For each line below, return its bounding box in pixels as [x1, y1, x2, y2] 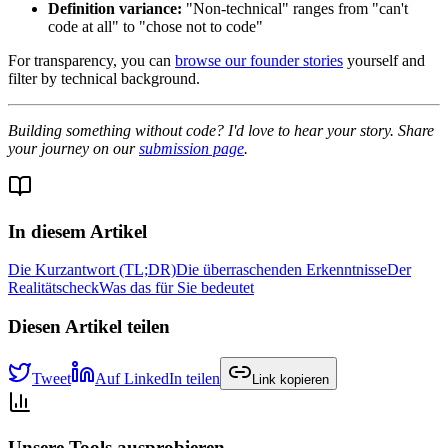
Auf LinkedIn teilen [95, 369, 220, 387]
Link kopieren [252, 371, 329, 387]
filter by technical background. [8, 69, 200, 87]
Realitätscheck [8, 279, 99, 297]
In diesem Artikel [8, 220, 147, 242]
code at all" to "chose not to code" [48, 17, 263, 35]
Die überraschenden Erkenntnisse [176, 261, 387, 279]
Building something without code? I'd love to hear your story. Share [8, 121, 434, 139]
